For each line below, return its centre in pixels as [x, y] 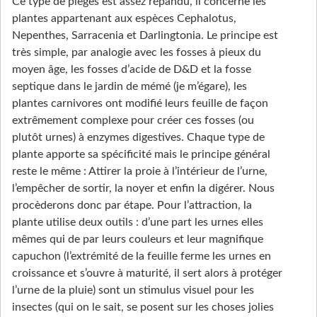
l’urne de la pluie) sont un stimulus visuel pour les [133, 290]
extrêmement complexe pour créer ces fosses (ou [133, 121]
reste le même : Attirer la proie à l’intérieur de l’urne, [140, 172]
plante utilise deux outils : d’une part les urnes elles [138, 223]
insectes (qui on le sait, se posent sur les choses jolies [143, 307]
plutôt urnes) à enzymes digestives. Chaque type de [138, 138]
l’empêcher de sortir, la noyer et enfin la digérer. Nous [143, 189]
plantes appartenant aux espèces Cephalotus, [124, 19]
